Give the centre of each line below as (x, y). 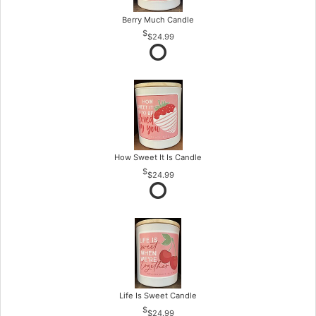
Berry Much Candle (158, 19)
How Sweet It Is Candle (158, 158)
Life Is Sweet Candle (158, 296)
